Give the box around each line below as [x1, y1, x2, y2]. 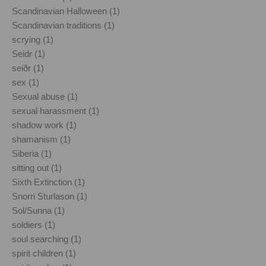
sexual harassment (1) [12, 105, 99, 116]
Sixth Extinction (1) [12, 176, 85, 187]
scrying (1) [12, 34, 53, 45]
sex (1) [12, 77, 39, 87]
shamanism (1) [12, 134, 71, 144]
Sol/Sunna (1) [12, 205, 65, 216]
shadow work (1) [12, 119, 77, 130]
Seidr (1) [12, 48, 45, 59]
